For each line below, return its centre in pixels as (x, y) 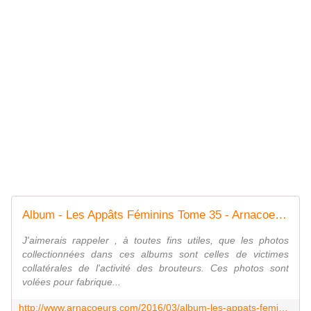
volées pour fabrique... (72, 282)
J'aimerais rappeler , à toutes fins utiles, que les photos (155, 241)
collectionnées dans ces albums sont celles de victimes (155, 254)
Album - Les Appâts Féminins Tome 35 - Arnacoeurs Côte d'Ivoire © (281, 215)
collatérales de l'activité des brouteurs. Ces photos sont (155, 268)
